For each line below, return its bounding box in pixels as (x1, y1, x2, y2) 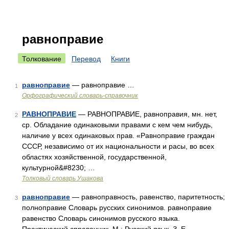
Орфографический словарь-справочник (22, 92, 138, 99)
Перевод (72, 55, 101, 63)
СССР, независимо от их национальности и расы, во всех (22, 142, 214, 150)
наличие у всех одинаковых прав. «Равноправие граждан (22, 131, 215, 140)
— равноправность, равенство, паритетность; (70, 193, 225, 201)
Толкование (22, 55, 61, 63)
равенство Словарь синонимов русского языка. (22, 214, 180, 222)
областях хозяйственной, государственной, (22, 153, 167, 161)
